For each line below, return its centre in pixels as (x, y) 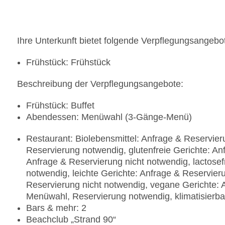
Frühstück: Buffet (60, 106)
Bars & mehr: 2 (56, 208)
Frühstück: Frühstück (68, 63)
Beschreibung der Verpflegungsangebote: (100, 84)
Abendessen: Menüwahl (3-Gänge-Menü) (109, 117)
